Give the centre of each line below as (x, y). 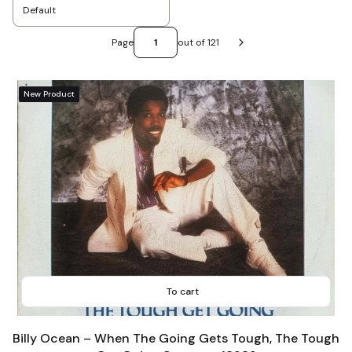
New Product (49, 94)
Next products (273, 49)
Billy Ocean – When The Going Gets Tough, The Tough (176, 338)
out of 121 (198, 42)
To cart (182, 291)
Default (39, 10)
